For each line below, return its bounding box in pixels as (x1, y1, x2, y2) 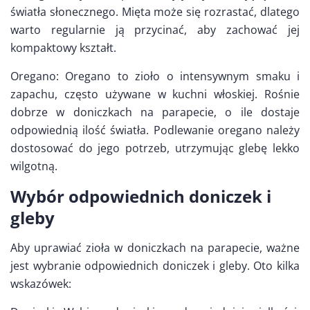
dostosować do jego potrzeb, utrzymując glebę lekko (10, 140, 300, 156)
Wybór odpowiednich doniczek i (10, 184, 271, 208)
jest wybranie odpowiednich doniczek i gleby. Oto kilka (10, 257, 300, 273)
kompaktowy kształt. (10, 39, 116, 55)
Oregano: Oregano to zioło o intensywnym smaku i (10, 68, 300, 84)
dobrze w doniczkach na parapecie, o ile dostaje (10, 104, 300, 120)
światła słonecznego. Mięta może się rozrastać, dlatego (10, 3, 300, 19)
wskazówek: (10, 275, 71, 291)
